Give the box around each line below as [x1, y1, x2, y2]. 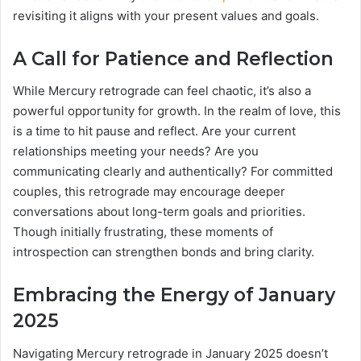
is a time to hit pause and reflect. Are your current [13, 123, 296, 139]
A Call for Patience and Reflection [13, 47, 334, 70]
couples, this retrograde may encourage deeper [13, 184, 285, 199]
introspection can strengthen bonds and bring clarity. [13, 244, 314, 259]
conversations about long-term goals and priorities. [13, 204, 305, 219]
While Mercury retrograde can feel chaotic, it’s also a [13, 83, 311, 98]
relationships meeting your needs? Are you [13, 143, 259, 159]
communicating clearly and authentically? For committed [13, 164, 333, 179]
